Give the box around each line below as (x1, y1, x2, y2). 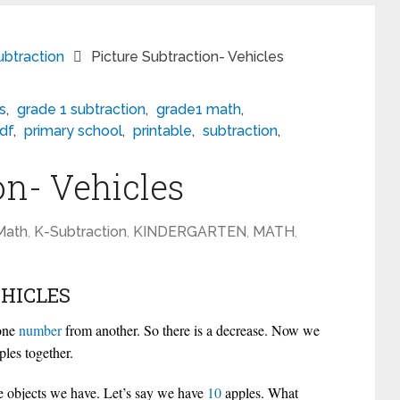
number (19, 321, 62, 339)
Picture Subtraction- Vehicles (91, 48, 284, 65)
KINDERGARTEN (133, 223, 246, 240)
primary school (24, 122, 122, 139)
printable (133, 122, 192, 139)
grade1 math (156, 101, 241, 118)
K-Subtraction (34, 223, 127, 240)
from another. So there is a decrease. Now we (62, 321, 320, 339)
